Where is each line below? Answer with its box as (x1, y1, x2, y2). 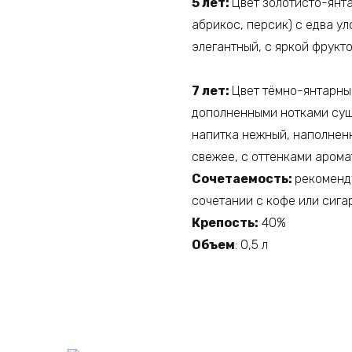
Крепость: (192, 214, 258, 230)
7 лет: (192, 82, 232, 98)
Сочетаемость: (192, 170, 295, 186)
